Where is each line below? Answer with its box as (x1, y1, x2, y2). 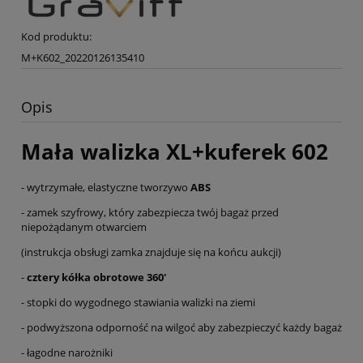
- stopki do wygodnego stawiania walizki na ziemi (21, 295, 255, 310)
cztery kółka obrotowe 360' (27, 270, 166, 285)
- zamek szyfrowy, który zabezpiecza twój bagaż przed (21, 205, 279, 220)
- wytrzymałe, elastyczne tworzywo (21, 180, 190, 195)
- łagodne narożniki (21, 345, 113, 361)
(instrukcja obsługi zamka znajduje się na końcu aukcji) (21, 245, 281, 260)
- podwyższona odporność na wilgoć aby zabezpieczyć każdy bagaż (21, 320, 342, 335)
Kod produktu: (21, 29, 92, 45)
